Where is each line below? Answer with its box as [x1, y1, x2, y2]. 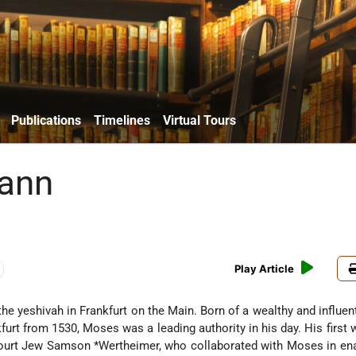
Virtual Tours [163, 112, 236, 128]
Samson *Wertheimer [46, 339, 160, 354]
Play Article [234, 262, 295, 276]
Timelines [94, 112, 150, 128]
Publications [11, 112, 81, 128]
